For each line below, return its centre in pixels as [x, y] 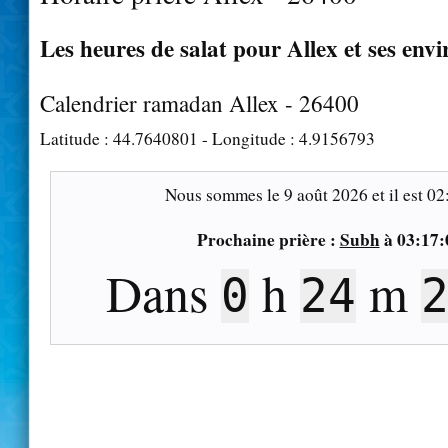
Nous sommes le [224, 194]
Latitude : [76, 138]
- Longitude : [248, 138]
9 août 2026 [325, 194]
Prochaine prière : [268, 239]
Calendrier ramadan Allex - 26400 [199, 102]
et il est [397, 194]
